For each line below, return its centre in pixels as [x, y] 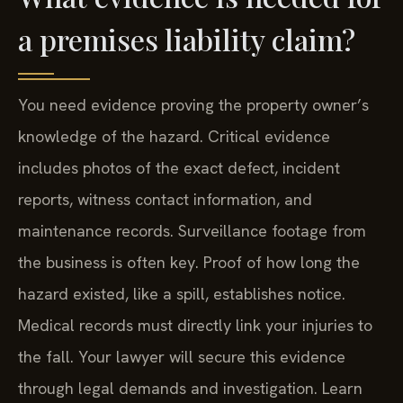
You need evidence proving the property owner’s [193, 105]
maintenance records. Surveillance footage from [192, 231]
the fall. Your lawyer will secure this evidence [182, 357]
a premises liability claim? [187, 40]
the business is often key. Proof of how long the [189, 263]
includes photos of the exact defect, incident [179, 168]
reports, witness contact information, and [165, 200]
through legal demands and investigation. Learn [190, 389]
